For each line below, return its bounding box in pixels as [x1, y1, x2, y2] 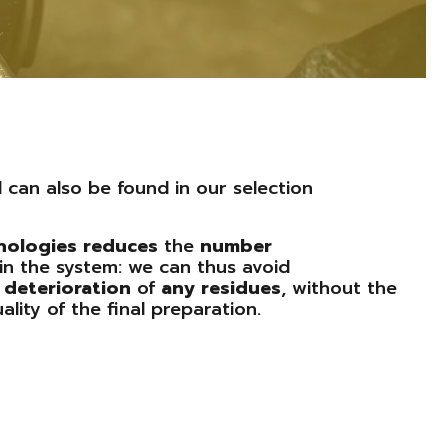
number [200, 232, 272, 260]
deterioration [4, 274, 131, 302]
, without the [281, 274, 397, 302]
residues [201, 274, 281, 302]
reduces [83, 232, 158, 260]
